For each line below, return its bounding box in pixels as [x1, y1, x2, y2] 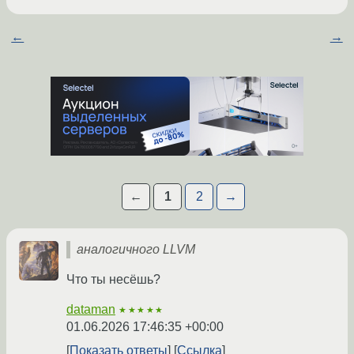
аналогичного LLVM [77, 243, 195, 257]
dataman [66, 303, 115, 317]
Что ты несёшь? [66, 273, 160, 287]
